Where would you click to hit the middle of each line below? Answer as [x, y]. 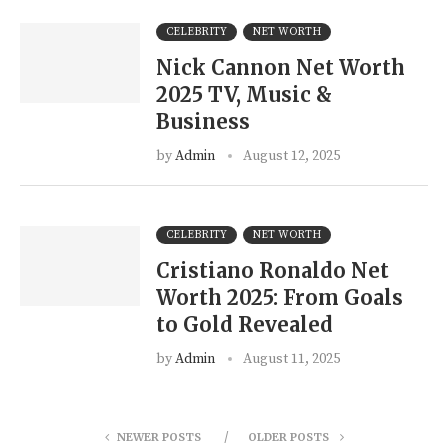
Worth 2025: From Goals [279, 297]
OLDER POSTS [289, 437]
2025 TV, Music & [244, 94]
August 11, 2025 [291, 359]
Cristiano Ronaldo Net [272, 270]
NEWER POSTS [158, 437]
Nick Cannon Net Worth [280, 67]
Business [203, 121]
